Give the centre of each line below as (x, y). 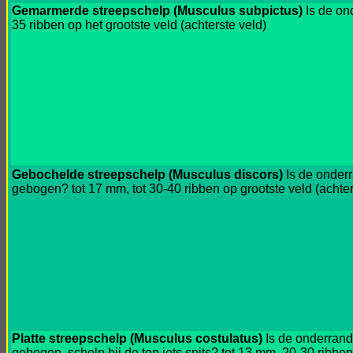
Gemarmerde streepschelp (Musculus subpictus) (157, 11)
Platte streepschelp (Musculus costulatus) (137, 338)
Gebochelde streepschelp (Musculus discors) (147, 175)
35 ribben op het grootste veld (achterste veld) (139, 25)
